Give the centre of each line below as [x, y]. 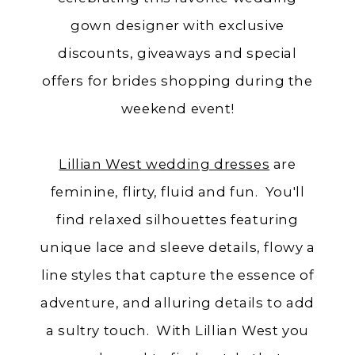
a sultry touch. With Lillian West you [177, 331]
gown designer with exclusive [177, 26]
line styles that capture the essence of [177, 275]
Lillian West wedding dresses [164, 164]
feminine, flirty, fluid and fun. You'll [177, 192]
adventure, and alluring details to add [177, 303]
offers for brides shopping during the [177, 81]
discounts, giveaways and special [177, 53]
